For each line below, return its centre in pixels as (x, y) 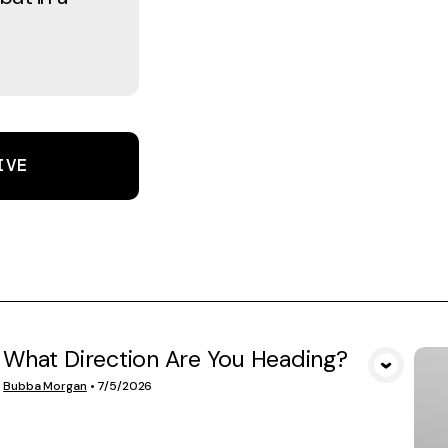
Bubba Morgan (45, 386)
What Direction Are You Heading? (175, 359)
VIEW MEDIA (208, 380)
